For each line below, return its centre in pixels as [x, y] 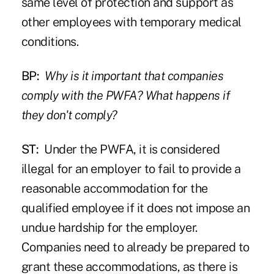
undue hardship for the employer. [109, 228]
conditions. [50, 42]
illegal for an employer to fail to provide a [131, 169]
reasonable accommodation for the [114, 189]
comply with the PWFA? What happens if [126, 96]
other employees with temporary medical [131, 22]
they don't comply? [69, 115]
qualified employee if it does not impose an [135, 208]
